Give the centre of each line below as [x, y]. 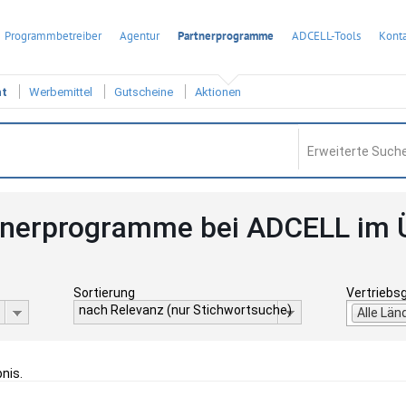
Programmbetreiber [53, 36]
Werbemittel [61, 92]
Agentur [140, 36]
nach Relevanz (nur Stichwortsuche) [185, 310]
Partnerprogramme [226, 36]
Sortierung [104, 293]
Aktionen [218, 92]
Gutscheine [144, 92]
